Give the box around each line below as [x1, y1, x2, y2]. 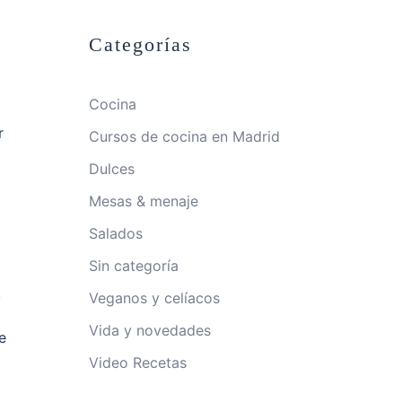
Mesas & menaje [88, 192, 198, 210]
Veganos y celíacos [88, 289, 220, 307]
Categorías [88, 33, 192, 56]
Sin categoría [88, 257, 179, 275]
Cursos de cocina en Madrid [88, 127, 280, 145]
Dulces [88, 160, 135, 178]
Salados [88, 224, 143, 242]
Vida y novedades [88, 321, 211, 339]
